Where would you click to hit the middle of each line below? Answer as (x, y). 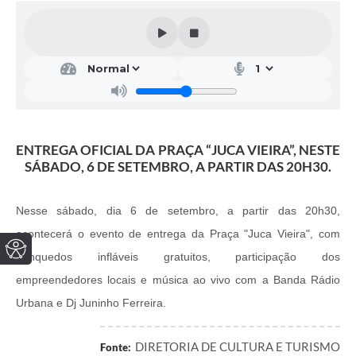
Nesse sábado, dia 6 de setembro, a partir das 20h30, (178, 211)
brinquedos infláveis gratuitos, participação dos (178, 257)
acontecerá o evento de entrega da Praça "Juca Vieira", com (178, 234)
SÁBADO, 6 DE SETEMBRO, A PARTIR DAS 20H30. (178, 167)
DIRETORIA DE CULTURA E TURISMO (238, 347)
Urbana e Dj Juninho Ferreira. (91, 303)
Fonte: (116, 348)
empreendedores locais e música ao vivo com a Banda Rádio (178, 280)
